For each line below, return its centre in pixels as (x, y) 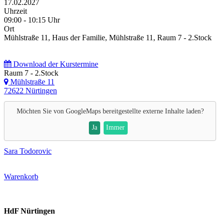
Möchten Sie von (41, 111)
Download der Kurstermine (55, 64)
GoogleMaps (83, 111)
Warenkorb (21, 177)
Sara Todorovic (28, 151)
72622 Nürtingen (30, 90)
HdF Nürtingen (29, 211)
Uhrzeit (15, 11)
